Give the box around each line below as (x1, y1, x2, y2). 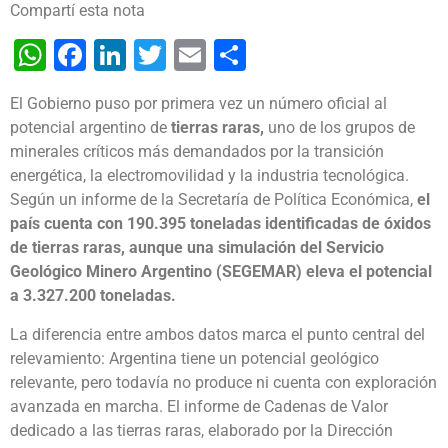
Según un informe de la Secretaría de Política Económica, (10, 190, 417, 210)
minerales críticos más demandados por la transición (10, 142, 384, 162)
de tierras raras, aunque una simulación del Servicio (10, 238, 384, 258)
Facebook (86, 36, 224, 75)
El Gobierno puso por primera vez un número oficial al (10, 94, 387, 114)
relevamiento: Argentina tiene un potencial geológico (10, 348, 379, 368)
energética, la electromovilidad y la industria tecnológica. (10, 166, 409, 186)
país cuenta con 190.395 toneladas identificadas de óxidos (10, 214, 431, 234)
